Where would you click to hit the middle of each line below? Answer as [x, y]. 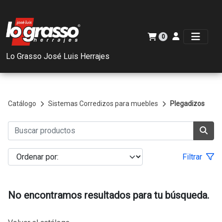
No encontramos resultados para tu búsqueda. [109, 195]
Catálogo [22, 104]
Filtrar [193, 157]
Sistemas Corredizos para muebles [103, 104]
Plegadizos [187, 104]
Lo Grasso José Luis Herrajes [58, 56]
